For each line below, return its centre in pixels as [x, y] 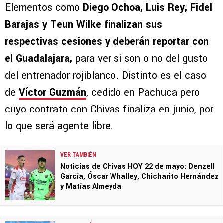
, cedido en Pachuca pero [143, 93]
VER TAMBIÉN [78, 155]
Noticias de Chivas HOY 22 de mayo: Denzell [137, 167]
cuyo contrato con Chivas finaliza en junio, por [109, 110]
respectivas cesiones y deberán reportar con [107, 42]
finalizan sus [133, 25]
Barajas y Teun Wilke [53, 25]
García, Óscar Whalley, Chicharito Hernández [139, 177]
